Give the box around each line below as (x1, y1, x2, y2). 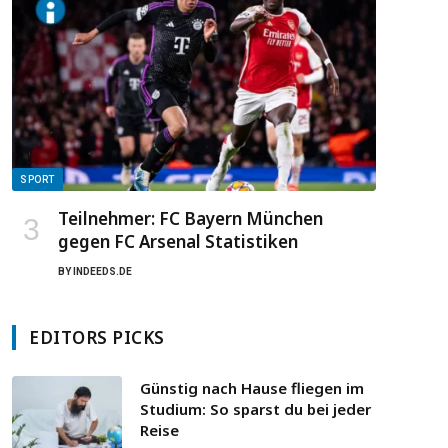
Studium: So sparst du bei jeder (140, 399, 371, 420)
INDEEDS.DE (73, 266, 132, 278)
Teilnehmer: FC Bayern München (58, 207, 323, 231)
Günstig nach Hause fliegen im (140, 378, 364, 399)
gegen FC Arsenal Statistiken (58, 230, 298, 254)
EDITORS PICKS (29, 326, 165, 350)
